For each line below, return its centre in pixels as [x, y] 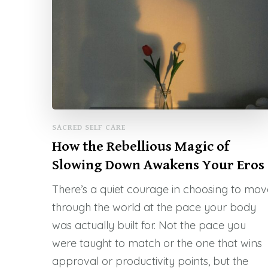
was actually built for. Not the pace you [149, 226]
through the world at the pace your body [154, 208]
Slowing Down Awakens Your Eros [158, 165]
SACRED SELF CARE [89, 128]
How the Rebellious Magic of [141, 147]
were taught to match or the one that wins [157, 243]
